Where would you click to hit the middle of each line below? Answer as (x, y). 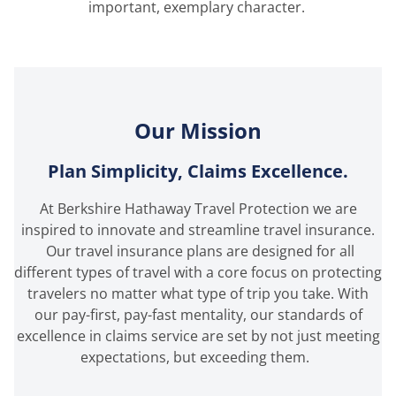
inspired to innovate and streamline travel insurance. (198, 230)
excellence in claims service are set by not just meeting (198, 336)
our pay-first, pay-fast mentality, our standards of (198, 315)
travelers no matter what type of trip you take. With (198, 294)
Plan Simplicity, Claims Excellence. (198, 171)
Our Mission (198, 131)
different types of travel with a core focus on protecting (198, 273)
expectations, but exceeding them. (198, 358)
